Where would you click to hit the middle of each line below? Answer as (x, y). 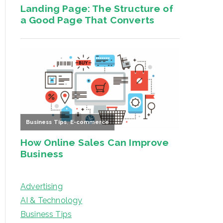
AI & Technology (52, 201)
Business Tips (46, 215)
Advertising (42, 187)
